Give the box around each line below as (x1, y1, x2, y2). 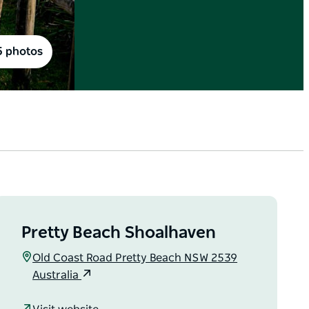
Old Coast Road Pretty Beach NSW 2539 (32, 252, 238, 264)
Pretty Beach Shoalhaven (21, 225, 217, 242)
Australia (32, 270, 82, 281)
